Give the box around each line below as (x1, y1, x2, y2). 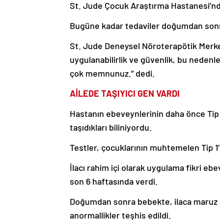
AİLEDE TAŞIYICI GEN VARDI (70, 87, 180, 99)
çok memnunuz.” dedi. (70, 67, 155, 79)
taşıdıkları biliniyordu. (70, 121, 152, 133)
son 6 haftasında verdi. (70, 175, 158, 187)
